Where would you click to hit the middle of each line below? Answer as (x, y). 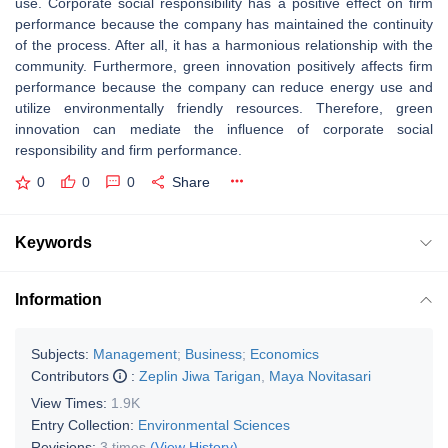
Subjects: (60, 353)
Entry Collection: (84, 424)
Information (58, 299)
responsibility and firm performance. (130, 150)
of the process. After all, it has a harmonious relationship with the (224, 45)
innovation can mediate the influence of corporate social (224, 129)
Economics (284, 353)
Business (213, 353)
